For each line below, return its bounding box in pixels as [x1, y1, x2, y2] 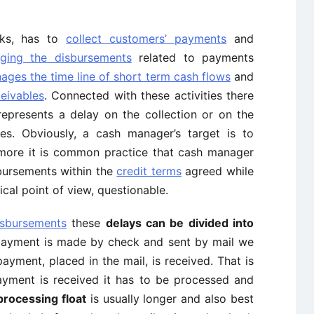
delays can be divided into [105, 216, 254, 230]
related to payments [131, 50, 254, 64]
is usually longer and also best [86, 292, 254, 306]
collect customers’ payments [66, 32, 227, 46]
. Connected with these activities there [43, 88, 254, 102]
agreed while [181, 164, 254, 178]
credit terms [116, 164, 182, 178]
